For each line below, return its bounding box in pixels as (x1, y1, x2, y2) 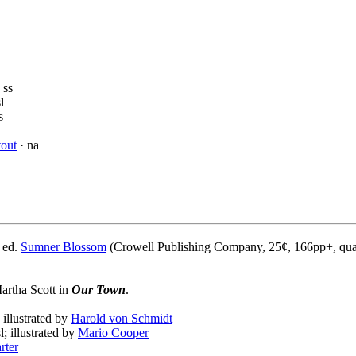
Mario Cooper (78, 326, 149, 340)
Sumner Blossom (21, 240, 106, 254)
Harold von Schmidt (71, 311, 172, 326)
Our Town (72, 283, 126, 297)
